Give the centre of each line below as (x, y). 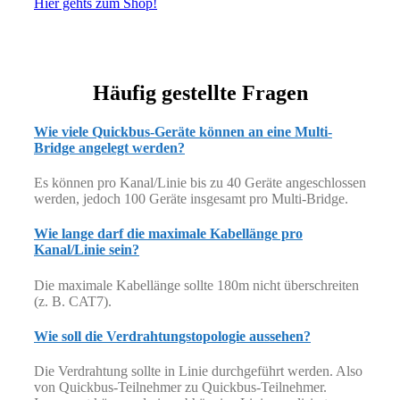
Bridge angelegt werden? (109, 147)
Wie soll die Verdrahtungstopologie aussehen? (172, 336)
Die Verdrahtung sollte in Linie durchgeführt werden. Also (198, 371)
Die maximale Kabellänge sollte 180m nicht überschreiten (196, 285)
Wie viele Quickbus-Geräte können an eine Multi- (183, 131)
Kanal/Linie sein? (87, 250)
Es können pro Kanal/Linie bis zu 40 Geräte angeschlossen (200, 183)
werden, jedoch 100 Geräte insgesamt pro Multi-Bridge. (191, 199)
